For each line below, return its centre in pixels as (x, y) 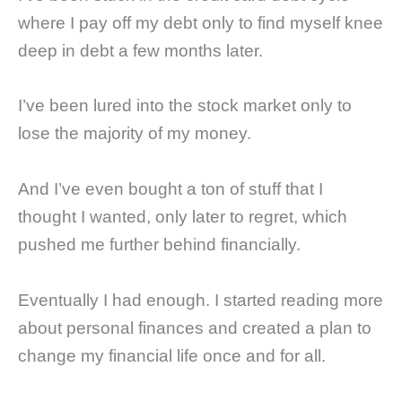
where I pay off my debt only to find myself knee (201, 22)
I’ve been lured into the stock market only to (185, 106)
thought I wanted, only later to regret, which (183, 216)
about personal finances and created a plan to (195, 328)
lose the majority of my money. (135, 134)
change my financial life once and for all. (172, 355)
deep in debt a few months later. (140, 50)
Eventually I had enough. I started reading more (201, 300)
